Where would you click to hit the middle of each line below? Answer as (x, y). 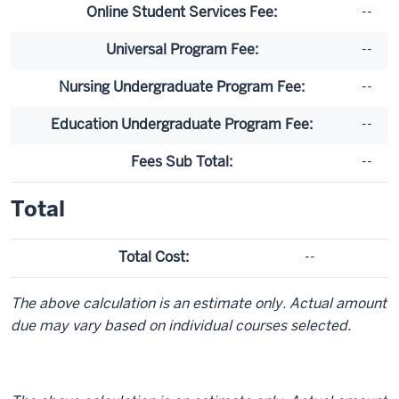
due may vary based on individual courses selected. (181, 325)
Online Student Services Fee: (182, 12)
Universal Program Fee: (182, 49)
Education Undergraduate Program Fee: (182, 124)
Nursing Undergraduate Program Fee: (182, 86)
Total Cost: (153, 256)
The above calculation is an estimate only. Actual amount (199, 303)
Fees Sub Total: (182, 161)
